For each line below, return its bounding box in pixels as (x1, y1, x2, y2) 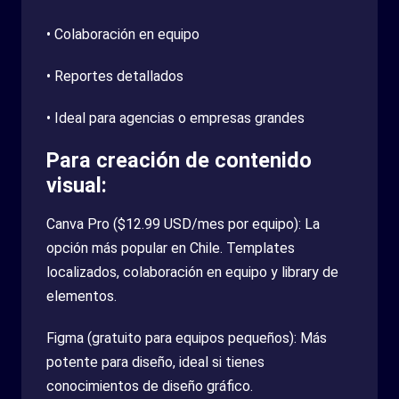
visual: (46, 172, 107, 198)
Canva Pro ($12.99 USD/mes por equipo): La (46, 215, 320, 232)
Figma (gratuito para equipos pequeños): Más (46, 329, 327, 346)
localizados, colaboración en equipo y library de (46, 263, 338, 281)
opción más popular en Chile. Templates (46, 239, 295, 256)
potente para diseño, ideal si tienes (46, 353, 265, 370)
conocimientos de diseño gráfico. (46, 377, 253, 395)
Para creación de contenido (46, 147, 312, 173)
